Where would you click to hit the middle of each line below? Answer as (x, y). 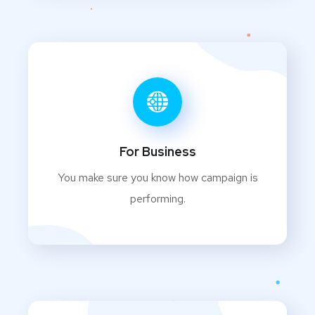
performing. (157, 199)
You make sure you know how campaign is (157, 178)
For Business (157, 152)
